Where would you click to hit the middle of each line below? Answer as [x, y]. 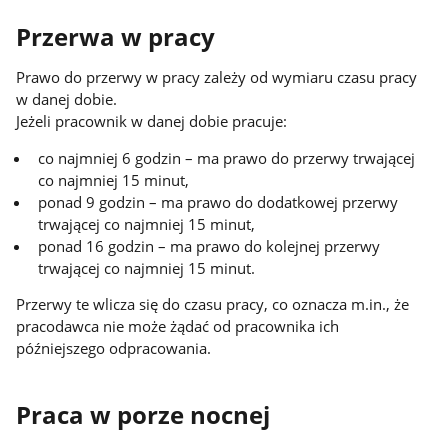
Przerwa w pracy [116, 36]
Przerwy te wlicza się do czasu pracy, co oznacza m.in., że [213, 304]
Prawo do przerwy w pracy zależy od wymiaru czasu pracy [217, 77]
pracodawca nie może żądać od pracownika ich [178, 326]
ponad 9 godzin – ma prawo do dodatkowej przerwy [218, 201]
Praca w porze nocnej [143, 415]
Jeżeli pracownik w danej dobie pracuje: [152, 121]
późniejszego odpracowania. [114, 348]
